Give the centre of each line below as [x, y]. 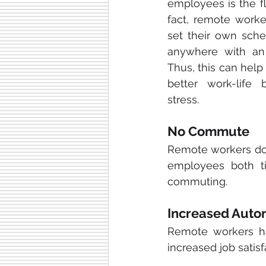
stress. [183, 99]
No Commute [208, 131]
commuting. [197, 181]
